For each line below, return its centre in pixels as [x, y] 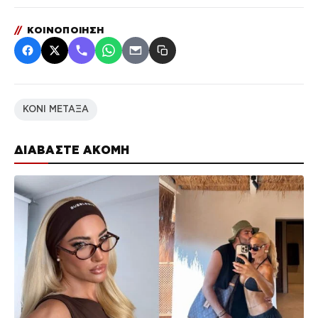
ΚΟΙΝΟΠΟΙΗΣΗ [64, 31]
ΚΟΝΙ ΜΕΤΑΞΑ [56, 110]
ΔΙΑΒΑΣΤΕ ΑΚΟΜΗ [72, 150]
